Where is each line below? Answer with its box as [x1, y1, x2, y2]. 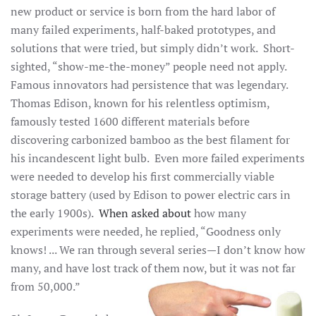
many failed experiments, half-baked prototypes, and [11, 22, 276, 37]
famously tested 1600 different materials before [11, 114, 250, 129]
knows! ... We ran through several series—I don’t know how [11, 242, 305, 257]
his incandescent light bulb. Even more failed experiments [11, 150, 305, 166]
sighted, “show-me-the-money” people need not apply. [11, 59, 289, 74]
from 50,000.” [11, 279, 85, 294]
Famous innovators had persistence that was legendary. [11, 77, 291, 92]
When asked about [99, 205, 191, 221]
